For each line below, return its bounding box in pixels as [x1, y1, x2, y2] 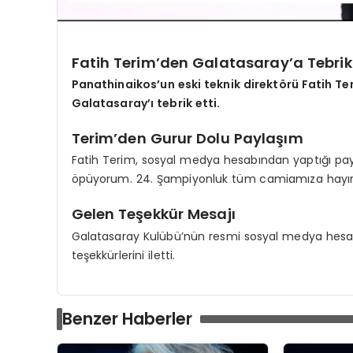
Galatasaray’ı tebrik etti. [71, 95, 221, 112]
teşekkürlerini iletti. [71, 247, 176, 263]
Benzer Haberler [62, 307, 192, 330]
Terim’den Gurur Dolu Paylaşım [71, 128, 303, 149]
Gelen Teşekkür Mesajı [71, 204, 236, 225]
